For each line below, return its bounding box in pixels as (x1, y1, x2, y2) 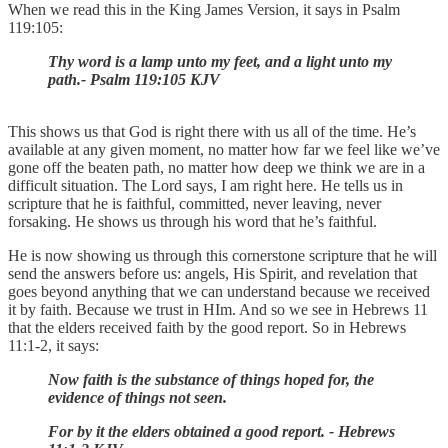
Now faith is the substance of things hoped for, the (48, 371, 374, 389)
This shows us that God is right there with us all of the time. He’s (8, 123, 416, 141)
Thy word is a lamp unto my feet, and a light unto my (48, 53, 392, 71)
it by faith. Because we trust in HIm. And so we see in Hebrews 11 (8, 301, 428, 319)
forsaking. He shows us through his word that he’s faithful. (8, 213, 377, 231)
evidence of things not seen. (48, 389, 227, 407)
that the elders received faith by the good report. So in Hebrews (8, 319, 406, 337)
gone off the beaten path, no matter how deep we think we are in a (8, 159, 425, 177)
